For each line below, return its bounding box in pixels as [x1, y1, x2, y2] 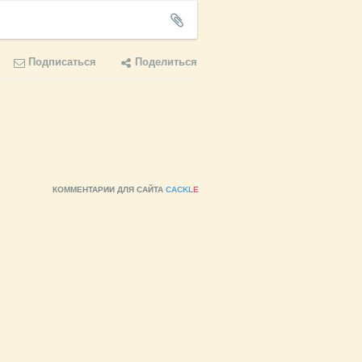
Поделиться [134, 53, 197, 69]
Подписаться [27, 53, 96, 69]
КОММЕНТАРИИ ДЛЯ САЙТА [53, 185, 166, 194]
